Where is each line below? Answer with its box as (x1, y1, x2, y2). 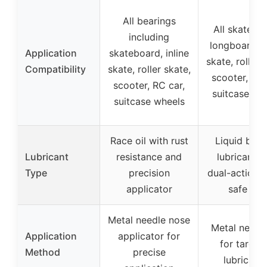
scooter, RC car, (113, 79, 185, 91)
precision (128, 166, 170, 179)
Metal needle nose (108, 213, 190, 226)
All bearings (122, 14, 176, 27)
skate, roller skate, (107, 63, 191, 75)
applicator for (118, 229, 180, 242)
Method (25, 246, 60, 258)
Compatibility (25, 63, 86, 75)
